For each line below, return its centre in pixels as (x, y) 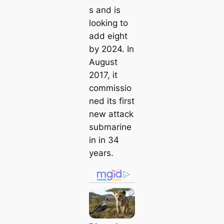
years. (101, 153)
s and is (104, 10)
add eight (108, 36)
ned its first (111, 101)
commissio (110, 88)
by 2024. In (111, 49)
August (103, 62)
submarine (110, 127)
